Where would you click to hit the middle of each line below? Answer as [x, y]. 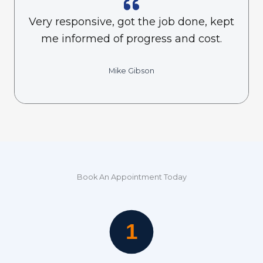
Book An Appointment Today [131, 177]
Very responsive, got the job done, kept [131, 22]
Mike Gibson [131, 71]
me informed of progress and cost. [131, 39]
